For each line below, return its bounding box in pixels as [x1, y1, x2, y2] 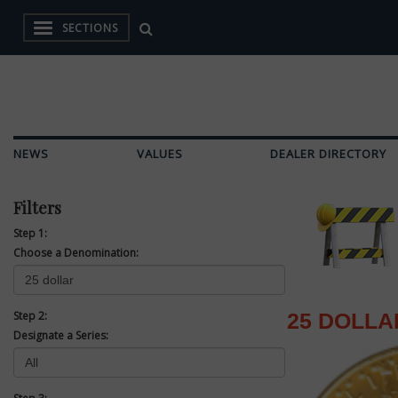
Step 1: [13, 226, 47, 241]
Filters [13, 197, 61, 219]
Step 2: [13, 308, 47, 323]
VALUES [136, 146, 183, 162]
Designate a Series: [13, 328, 108, 343]
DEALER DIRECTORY [270, 146, 387, 162]
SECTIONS [62, 20, 118, 36]
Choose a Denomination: [13, 245, 139, 260]
